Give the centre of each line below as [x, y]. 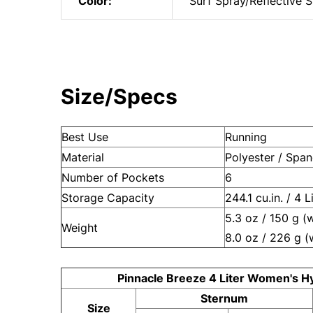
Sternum [224, 299]
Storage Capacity [108, 198]
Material [83, 158]
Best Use [85, 137]
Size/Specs [119, 97]
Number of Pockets [113, 178]
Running [246, 137]
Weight [80, 228]
